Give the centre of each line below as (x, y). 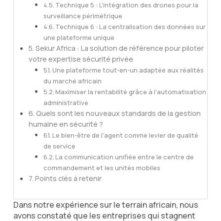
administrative (66, 102)
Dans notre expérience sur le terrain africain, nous (106, 204)
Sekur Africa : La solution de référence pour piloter (119, 48)
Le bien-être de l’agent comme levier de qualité (126, 135)
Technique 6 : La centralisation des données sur (131, 26)
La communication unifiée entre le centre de (125, 157)
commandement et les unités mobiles (102, 167)
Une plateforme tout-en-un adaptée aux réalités (128, 70)
